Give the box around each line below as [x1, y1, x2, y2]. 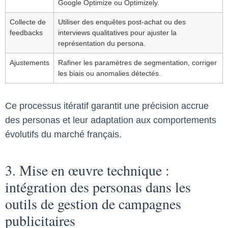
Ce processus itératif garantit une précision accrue [5, 100, 209, 111]
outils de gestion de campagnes [5, 193, 181, 213]
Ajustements [10, 58, 49, 67]
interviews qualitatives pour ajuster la [58, 28, 177, 37]
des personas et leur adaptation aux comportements [5, 115, 216, 125]
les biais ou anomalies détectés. [58, 69, 161, 77]
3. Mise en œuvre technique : [5, 160, 169, 180]
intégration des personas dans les [5, 177, 191, 196]
